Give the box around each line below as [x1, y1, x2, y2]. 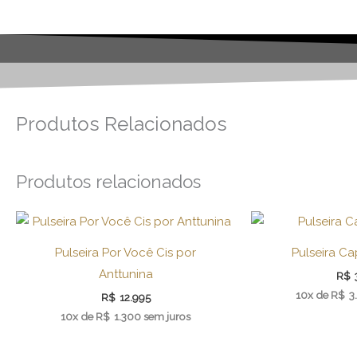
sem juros [143, 310, 190, 324]
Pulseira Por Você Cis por [55, 245, 196, 260]
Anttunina [98, 266, 153, 281]
